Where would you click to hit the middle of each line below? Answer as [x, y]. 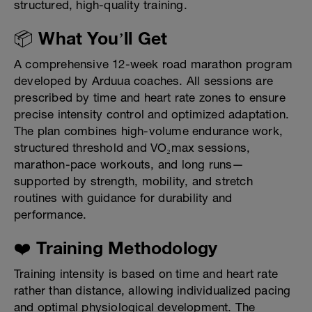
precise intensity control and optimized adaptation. [152, 115]
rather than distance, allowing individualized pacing [153, 291]
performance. [50, 215]
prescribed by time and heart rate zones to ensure [150, 98]
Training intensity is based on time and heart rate [146, 274]
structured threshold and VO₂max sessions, [132, 148]
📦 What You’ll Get [91, 38]
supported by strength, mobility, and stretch [133, 181]
